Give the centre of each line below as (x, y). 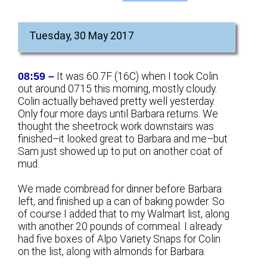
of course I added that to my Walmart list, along (124, 214)
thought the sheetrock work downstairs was (116, 126)
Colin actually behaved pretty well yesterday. (117, 101)
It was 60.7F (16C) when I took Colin (136, 76)
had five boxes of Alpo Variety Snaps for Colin (119, 239)
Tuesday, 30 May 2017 (82, 35)
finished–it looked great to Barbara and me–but (123, 139)
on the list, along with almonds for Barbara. (112, 252)
